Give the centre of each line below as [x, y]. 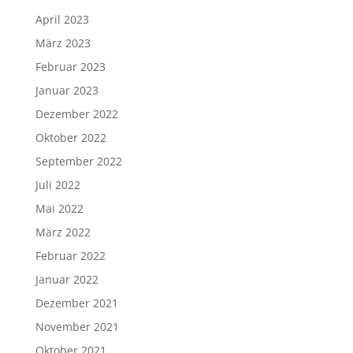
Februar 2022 [70, 256]
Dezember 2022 [76, 114]
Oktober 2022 [71, 137]
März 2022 [63, 232]
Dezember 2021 [76, 303]
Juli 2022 [58, 185]
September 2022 [78, 161]
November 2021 [77, 327]
